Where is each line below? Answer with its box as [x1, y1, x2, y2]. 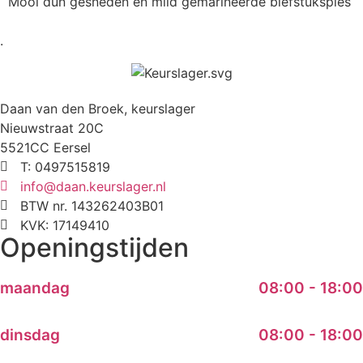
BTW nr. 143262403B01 [20, 198, 164, 215]
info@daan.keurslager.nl [20, 178, 166, 195]
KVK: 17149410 [20, 217, 109, 234]
